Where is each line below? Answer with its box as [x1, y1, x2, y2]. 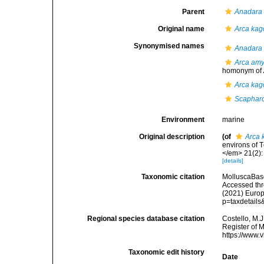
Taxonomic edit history [128, 248, 205, 256]
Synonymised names [134, 42, 205, 50]
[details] [222, 157, 244, 164]
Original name [158, 25, 205, 33]
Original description [139, 133, 205, 141]
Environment [161, 115, 205, 124]
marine [222, 115, 245, 124]
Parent [182, 8, 205, 16]
